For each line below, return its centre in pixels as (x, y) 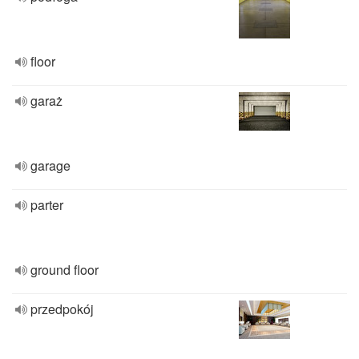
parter (47, 205)
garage (50, 165)
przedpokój (62, 309)
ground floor (65, 270)
